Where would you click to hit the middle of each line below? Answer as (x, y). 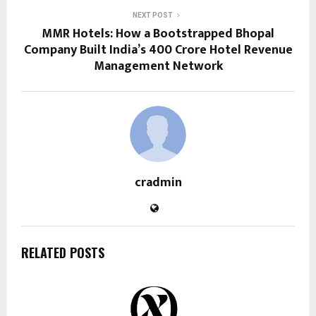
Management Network (158, 66)
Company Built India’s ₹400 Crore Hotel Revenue (158, 50)
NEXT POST (152, 15)
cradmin (158, 182)
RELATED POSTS (63, 252)
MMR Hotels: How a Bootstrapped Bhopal (158, 34)
